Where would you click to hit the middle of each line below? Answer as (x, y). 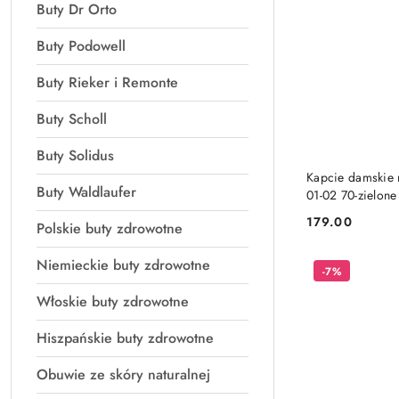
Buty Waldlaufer (86, 192)
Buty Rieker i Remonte (107, 82)
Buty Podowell (81, 46)
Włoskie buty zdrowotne (113, 301)
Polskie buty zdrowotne (110, 228)
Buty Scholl (72, 119)
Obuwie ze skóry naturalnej (123, 375)
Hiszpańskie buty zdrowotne (125, 338)
